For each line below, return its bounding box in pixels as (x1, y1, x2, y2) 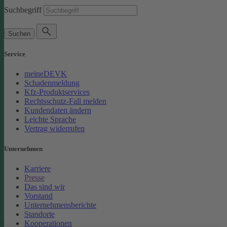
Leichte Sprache (24, 115, 76, 124)
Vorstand (24, 191, 53, 200)
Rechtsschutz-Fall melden (24, 97, 106, 106)
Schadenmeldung (24, 79, 80, 88)
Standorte (24, 209, 55, 218)
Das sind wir (24, 182, 65, 191)
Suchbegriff (4, 6, 42, 15)
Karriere (24, 164, 51, 173)
